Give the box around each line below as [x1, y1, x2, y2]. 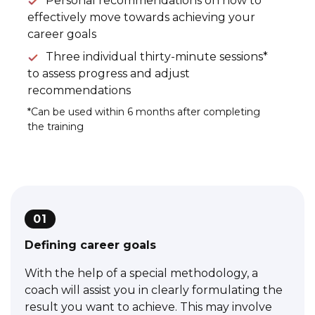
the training [27, 120, 84, 133]
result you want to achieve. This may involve [25, 300, 272, 314]
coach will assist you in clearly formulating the [25, 283, 283, 297]
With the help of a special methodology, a [25, 266, 258, 280]
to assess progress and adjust [27, 66, 190, 80]
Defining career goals [25, 238, 156, 252]
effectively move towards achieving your [27, 10, 255, 24]
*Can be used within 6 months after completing [27, 105, 260, 118]
